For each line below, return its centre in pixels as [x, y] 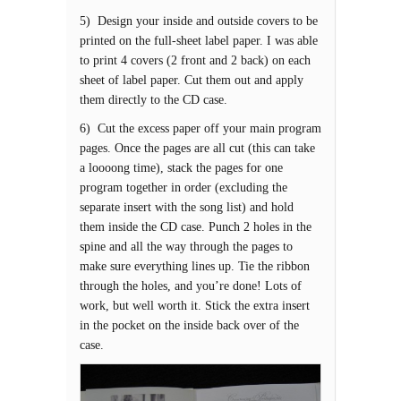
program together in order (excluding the [183, 188]
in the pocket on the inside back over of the [189, 325]
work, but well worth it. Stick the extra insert [195, 306]
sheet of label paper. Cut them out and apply [192, 80]
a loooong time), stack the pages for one [181, 168]
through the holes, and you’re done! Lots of [191, 286]
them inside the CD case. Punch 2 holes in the [196, 227]
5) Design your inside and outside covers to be [199, 21]
